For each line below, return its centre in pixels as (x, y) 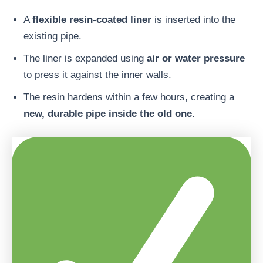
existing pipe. (53, 36)
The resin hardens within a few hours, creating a (129, 97)
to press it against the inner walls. (97, 75)
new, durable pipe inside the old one (108, 113)
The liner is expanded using (85, 58)
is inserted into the (193, 19)
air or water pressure (196, 58)
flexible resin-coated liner (92, 19)
